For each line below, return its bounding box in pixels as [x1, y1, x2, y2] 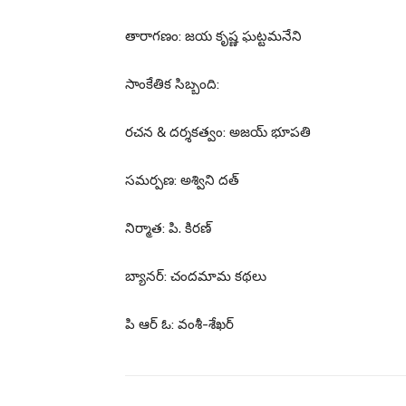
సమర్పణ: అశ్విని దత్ [125, 171, 239, 188]
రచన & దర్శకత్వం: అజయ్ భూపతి [125, 123, 311, 140]
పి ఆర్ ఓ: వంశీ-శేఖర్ [125, 315, 234, 333]
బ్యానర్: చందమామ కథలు [125, 267, 266, 285]
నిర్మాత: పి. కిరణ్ [125, 219, 211, 237]
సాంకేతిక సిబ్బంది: [125, 75, 219, 92]
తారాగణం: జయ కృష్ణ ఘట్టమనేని [125, 27, 302, 44]
